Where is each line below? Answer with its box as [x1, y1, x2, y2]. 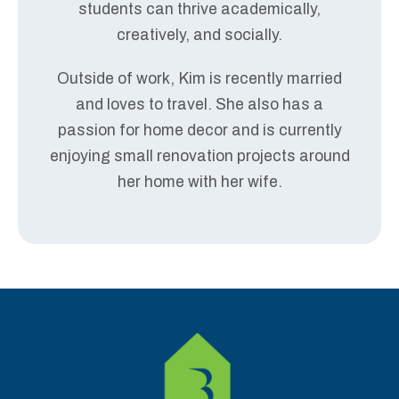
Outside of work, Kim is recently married [57, 69, 342, 87]
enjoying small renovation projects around [49, 147, 350, 165]
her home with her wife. [117, 173, 282, 191]
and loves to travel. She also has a [76, 95, 323, 113]
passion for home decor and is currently [57, 121, 342, 139]
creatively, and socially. [117, 26, 282, 44]
